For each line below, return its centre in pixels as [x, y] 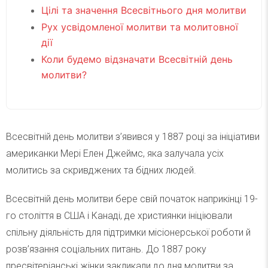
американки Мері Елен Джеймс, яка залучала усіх [115, 154]
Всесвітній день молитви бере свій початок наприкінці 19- [132, 199]
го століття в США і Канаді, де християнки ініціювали [119, 216]
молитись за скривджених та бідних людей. [101, 170]
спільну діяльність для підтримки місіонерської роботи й [128, 233]
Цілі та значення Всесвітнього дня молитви [144, 10]
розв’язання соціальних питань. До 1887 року [106, 249]
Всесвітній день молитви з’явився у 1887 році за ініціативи [133, 137]
